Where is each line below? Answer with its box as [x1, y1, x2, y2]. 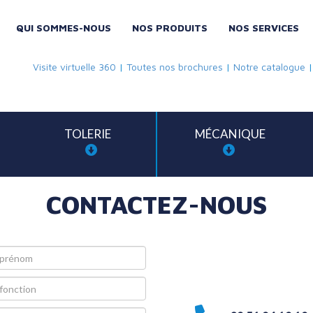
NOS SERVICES [228, 22, 299, 34]
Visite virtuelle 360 [33, 61, 116, 73]
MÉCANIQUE [195, 126, 265, 141]
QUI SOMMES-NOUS [16, 22, 111, 34]
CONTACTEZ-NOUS [46, 189, 267, 219]
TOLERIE [64, 126, 111, 141]
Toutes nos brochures [126, 61, 223, 73]
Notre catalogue [233, 61, 305, 73]
